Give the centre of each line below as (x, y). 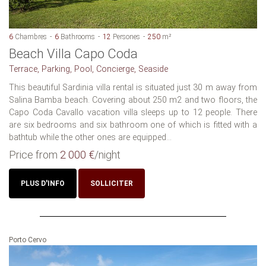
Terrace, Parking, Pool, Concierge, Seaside (88, 69)
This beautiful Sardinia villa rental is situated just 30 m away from (133, 87)
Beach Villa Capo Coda (73, 53)
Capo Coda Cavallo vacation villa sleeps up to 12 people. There (133, 112)
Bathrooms (77, 37)
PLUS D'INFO (43, 183)
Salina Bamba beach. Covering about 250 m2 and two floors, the (133, 100)
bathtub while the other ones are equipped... (90, 137)
